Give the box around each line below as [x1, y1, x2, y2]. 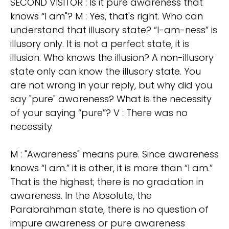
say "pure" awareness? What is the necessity [10, 93, 212, 106]
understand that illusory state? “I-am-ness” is [10, 24, 217, 37]
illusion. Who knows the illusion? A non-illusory [10, 51, 214, 64]
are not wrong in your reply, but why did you [10, 79, 212, 92]
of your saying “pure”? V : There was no [10, 106, 188, 120]
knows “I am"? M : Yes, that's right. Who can [10, 10, 203, 23]
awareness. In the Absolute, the [10, 189, 152, 202]
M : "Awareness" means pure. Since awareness [10, 148, 219, 161]
